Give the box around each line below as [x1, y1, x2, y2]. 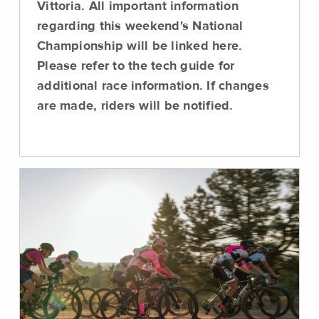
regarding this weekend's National [37, 20, 244, 33]
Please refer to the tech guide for [37, 60, 235, 73]
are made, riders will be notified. [37, 100, 234, 113]
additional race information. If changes [37, 80, 269, 93]
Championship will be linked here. [37, 40, 243, 53]
